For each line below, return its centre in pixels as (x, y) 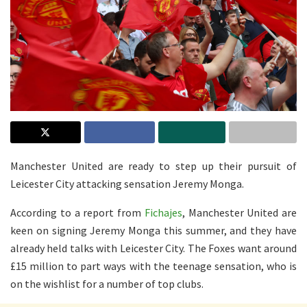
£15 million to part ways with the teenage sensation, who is (153, 266)
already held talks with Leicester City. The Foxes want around (153, 248)
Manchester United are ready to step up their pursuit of (153, 165)
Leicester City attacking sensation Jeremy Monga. (127, 183)
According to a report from (77, 212)
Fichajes (163, 212)
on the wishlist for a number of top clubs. (107, 283)
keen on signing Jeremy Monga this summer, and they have (153, 230)
